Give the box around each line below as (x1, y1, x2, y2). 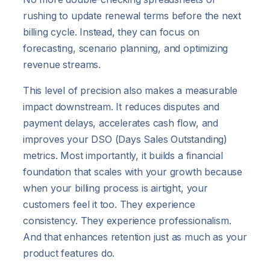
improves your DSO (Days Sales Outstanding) (23, 133, 227, 145)
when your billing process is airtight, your (23, 181, 208, 194)
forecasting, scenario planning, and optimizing (23, 42, 228, 54)
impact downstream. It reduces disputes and (23, 100, 219, 113)
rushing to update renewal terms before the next (23, 9, 241, 22)
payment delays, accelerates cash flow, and (23, 116, 218, 129)
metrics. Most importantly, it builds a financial (23, 149, 223, 162)
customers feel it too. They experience (23, 198, 195, 210)
